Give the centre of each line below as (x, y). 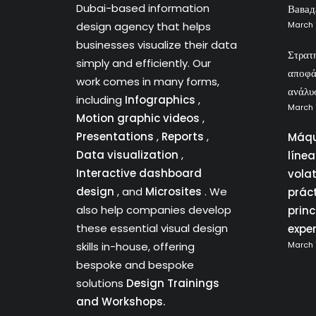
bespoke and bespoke (135, 265)
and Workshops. (121, 302)
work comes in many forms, (148, 81)
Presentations (116, 136)
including (101, 100)
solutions (101, 283)
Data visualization (129, 155)
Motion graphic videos (139, 118)
